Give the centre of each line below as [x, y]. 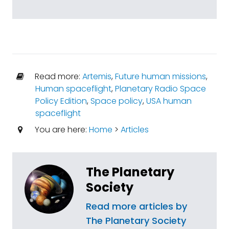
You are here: [61, 129]
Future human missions [160, 76]
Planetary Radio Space [160, 88]
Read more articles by [136, 206]
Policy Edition [61, 101]
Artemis [97, 76]
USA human [169, 101]
